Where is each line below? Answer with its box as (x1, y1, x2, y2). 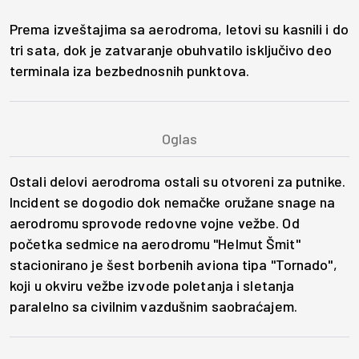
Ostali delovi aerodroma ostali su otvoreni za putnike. (10, 172, 345, 191)
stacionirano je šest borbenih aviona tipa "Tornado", (10, 256, 337, 274)
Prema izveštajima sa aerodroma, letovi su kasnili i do (10, 20, 349, 38)
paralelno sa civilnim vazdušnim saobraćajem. (10, 297, 297, 316)
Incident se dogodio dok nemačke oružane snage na (10, 193, 336, 212)
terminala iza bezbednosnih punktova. (10, 62, 249, 80)
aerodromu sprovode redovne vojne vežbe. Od (10, 214, 300, 232)
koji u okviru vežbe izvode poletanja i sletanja (10, 276, 295, 295)
